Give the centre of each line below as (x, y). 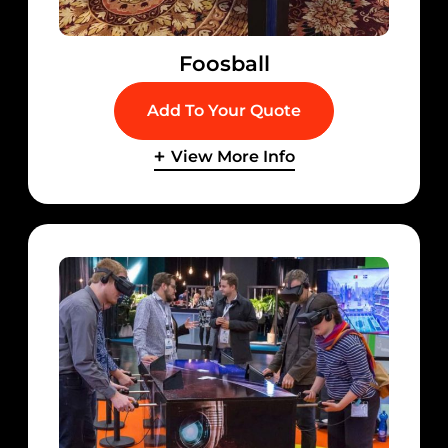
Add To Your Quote (224, 110)
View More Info (232, 156)
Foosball (224, 63)
